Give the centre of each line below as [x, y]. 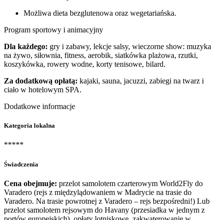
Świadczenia [21, 164]
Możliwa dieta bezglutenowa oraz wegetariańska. [100, 13]
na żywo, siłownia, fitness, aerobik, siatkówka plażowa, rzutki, [101, 55]
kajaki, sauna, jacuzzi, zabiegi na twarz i [141, 81]
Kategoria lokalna [29, 126]
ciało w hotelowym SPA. [43, 90]
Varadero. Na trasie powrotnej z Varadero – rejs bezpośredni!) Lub [107, 201]
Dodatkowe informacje [40, 106]
